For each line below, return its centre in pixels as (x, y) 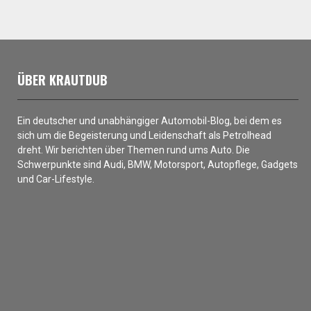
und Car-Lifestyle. (56, 179)
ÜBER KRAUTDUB (62, 79)
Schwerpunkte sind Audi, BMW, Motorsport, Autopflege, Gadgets (158, 164)
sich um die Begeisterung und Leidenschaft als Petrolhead (144, 135)
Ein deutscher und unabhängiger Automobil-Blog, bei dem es (150, 120)
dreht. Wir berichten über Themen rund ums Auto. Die (134, 150)
